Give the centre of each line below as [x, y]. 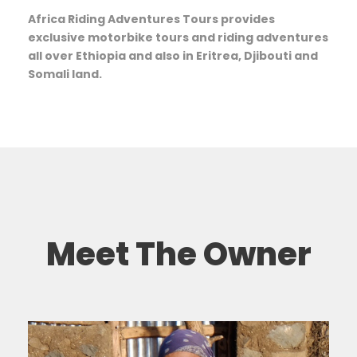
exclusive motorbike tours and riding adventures [178, 38]
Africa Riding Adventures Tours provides [151, 20]
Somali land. [65, 75]
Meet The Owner [178, 255]
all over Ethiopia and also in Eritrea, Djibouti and [173, 56]
